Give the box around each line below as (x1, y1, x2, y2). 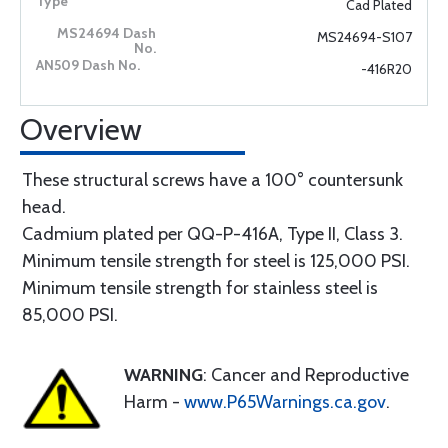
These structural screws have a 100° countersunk (22, 169, 403, 191)
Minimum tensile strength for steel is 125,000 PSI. (22, 250, 410, 272)
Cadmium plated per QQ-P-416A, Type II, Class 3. (22, 223, 403, 245)
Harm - (124, 391, 184, 413)
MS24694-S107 (317, 28, 412, 46)
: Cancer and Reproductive (203, 364, 409, 386)
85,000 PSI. (22, 304, 118, 326)
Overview (20, 111, 142, 148)
